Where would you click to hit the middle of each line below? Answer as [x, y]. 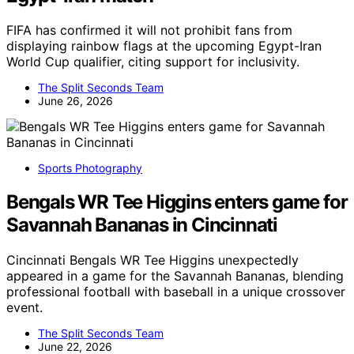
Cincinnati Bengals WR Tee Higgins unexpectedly [153, 260]
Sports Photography [90, 168]
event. [24, 308]
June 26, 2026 [75, 101]
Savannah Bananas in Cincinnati [142, 225]
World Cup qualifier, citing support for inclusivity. [153, 62]
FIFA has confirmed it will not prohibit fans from [149, 30]
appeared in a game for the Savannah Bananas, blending [175, 276]
